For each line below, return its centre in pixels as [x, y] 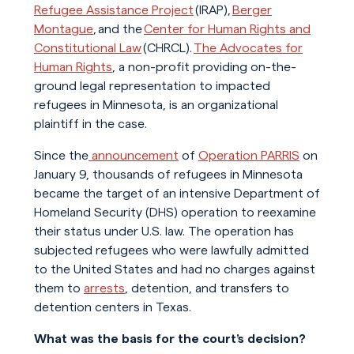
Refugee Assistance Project [113, 10]
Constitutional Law [87, 48]
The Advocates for [248, 48]
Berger [252, 10]
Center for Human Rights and [227, 29]
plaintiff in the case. [90, 124]
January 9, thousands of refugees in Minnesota [168, 175]
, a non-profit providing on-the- [204, 67]
